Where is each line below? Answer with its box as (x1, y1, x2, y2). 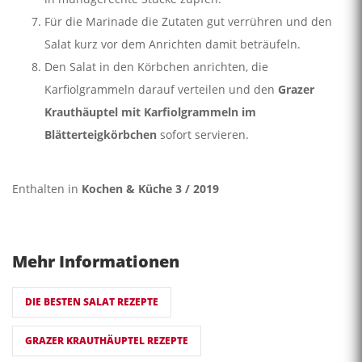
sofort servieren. (160, 126, 249, 142)
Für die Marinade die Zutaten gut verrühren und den (44, 13, 332, 29)
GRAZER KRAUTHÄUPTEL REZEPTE (25, 334, 188, 348)
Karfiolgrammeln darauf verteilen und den (44, 81, 278, 97)
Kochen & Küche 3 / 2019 (82, 181, 219, 197)
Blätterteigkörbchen (44, 126, 160, 142)
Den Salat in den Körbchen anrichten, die (44, 58, 268, 74)
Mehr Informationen (12, 250, 179, 273)
